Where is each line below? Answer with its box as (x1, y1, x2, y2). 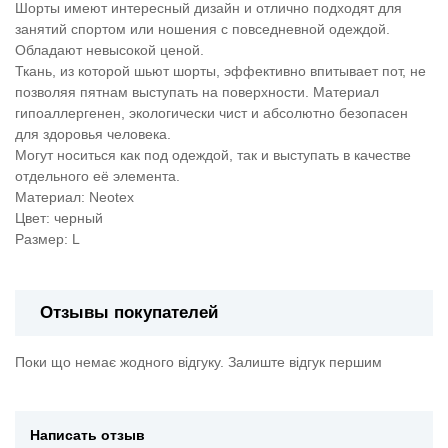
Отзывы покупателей (40, 303, 218, 323)
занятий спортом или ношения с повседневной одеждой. (15, 21, 390, 38)
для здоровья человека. (15, 126, 171, 143)
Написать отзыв (30, 427, 145, 444)
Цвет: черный (15, 210, 103, 227)
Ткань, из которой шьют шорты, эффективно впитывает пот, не (15, 63, 426, 80)
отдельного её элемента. (15, 168, 180, 185)
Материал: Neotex (15, 189, 134, 206)
